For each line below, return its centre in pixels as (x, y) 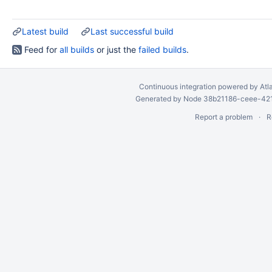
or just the (116, 49)
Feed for (41, 49)
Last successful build (132, 31)
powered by (238, 87)
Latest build (45, 31)
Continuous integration (177, 87)
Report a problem (223, 117)
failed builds (162, 49)
